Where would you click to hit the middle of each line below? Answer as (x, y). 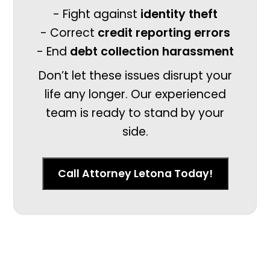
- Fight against (96, 14)
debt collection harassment (152, 51)
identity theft (179, 14)
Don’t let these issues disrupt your (135, 76)
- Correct (69, 33)
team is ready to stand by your (135, 113)
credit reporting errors (164, 33)
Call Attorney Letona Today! (135, 174)
